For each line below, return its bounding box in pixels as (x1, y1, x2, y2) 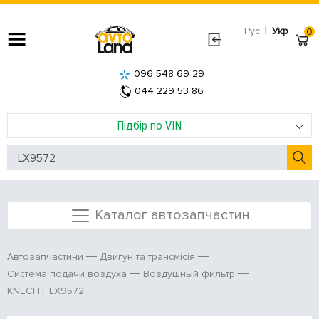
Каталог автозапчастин (94, 206, 250, 224)
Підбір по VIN (116, 117, 182, 133)
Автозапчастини (7, 251, 83, 263)
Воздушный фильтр (143, 268, 235, 281)
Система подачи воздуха (7, 268, 127, 281)
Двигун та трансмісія (100, 251, 195, 263)
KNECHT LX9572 (7, 285, 84, 298)
